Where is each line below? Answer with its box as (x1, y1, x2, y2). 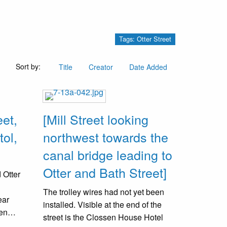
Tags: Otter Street (119, 34, 171, 44)
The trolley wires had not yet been (43, 185, 164, 198)
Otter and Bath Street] (43, 163, 167, 181)
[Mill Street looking (43, 109, 148, 128)
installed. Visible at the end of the (43, 198, 162, 210)
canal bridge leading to (43, 145, 172, 164)
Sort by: (16, 61, 41, 72)
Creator (89, 61, 113, 72)
